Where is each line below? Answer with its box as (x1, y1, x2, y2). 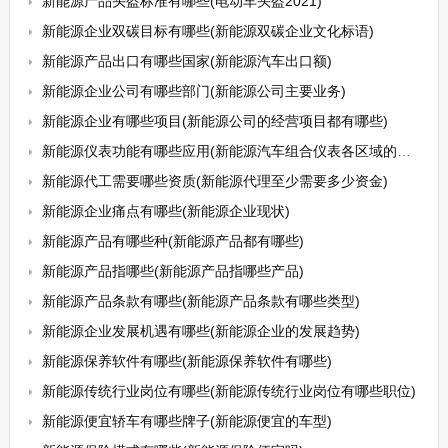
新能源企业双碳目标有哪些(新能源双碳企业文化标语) (41, 23, 374, 39)
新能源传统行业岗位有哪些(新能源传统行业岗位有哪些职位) (41, 383, 416, 399)
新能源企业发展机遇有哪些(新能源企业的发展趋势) (41, 323, 360, 339)
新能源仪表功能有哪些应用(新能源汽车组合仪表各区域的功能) (41, 143, 397, 159)
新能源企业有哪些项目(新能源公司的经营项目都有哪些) (41, 113, 388, 129)
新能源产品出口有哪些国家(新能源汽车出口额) (41, 53, 332, 69)
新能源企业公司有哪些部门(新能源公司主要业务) (41, 83, 346, 99)
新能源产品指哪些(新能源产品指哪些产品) (41, 263, 304, 279)
